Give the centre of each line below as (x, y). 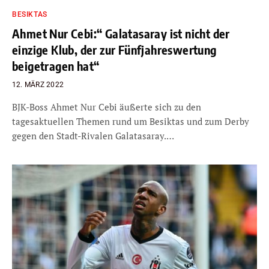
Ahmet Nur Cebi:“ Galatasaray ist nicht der (121, 33)
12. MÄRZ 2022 (38, 84)
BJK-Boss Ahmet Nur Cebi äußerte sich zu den (107, 107)
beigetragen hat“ (56, 65)
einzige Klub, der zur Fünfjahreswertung (114, 49)
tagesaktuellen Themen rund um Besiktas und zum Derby (131, 121)
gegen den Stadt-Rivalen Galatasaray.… (93, 135)
